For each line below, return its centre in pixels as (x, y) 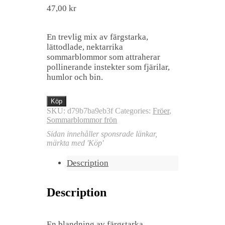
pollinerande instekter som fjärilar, (108, 67)
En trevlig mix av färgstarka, (97, 37)
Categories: (134, 110)
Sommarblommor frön (82, 120)
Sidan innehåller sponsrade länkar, (102, 134)
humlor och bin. (75, 77)
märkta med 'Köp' (75, 143)
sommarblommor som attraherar (103, 57)
